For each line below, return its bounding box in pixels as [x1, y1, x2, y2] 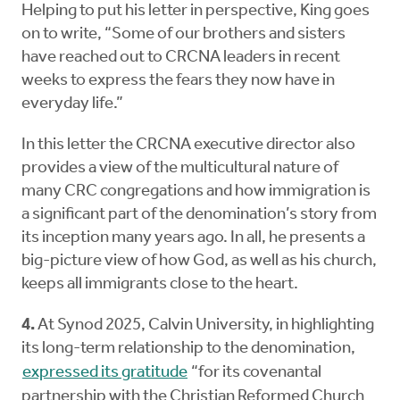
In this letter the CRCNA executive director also [21, 137, 355, 154]
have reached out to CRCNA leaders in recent [21, 49, 340, 67]
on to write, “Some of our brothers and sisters [21, 26, 346, 44]
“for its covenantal [188, 364, 321, 382]
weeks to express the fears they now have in [21, 72, 335, 90]
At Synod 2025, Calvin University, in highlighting [37, 317, 374, 335]
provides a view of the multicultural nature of [21, 160, 338, 178]
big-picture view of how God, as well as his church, [21, 253, 377, 271]
